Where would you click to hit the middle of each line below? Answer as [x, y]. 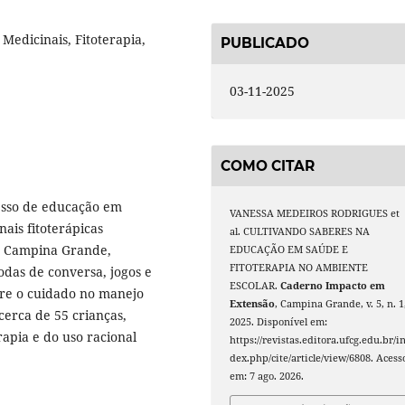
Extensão [253, 304]
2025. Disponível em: [279, 322]
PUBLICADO [265, 43]
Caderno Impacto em [333, 286]
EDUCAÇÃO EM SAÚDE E [289, 250]
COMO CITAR [268, 165]
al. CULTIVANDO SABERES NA [300, 232]
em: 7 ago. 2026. [267, 377]
